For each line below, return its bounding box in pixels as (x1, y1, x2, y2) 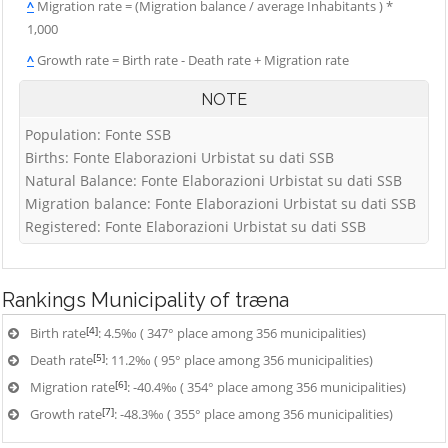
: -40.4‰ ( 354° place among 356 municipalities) (127, 378, 406, 396)
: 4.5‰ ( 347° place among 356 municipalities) (98, 324, 366, 342)
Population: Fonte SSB (25, 125, 171, 144)
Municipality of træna (91, 288, 289, 312)
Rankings (2, 288, 91, 312)
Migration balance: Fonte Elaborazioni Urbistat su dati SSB (25, 194, 416, 213)
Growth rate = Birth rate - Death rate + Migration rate (34, 51, 349, 69)
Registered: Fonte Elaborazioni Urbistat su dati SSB (25, 217, 366, 236)
